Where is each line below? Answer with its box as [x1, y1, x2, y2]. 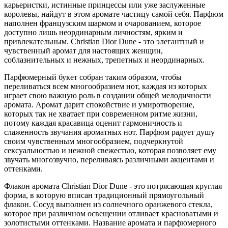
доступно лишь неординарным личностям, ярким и [4, 27, 183, 37]
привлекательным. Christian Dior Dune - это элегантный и [4, 37, 204, 46]
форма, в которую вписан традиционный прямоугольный [4, 190, 204, 199]
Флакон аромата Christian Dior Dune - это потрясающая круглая [4, 181, 222, 190]
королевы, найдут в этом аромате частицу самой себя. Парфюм [4, 9, 223, 18]
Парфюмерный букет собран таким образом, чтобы [4, 72, 182, 81]
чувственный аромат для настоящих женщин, [4, 46, 163, 55]
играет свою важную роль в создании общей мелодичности [4, 91, 211, 100]
